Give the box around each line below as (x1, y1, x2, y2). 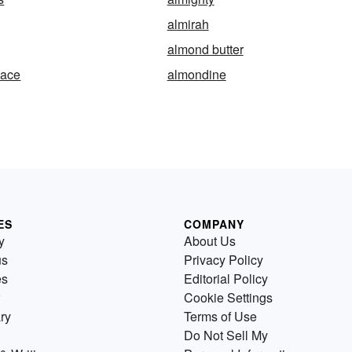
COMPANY (184, 216, 244, 233)
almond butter (167, 40, 244, 59)
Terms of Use (184, 307, 257, 326)
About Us (184, 232, 236, 251)
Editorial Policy (184, 269, 268, 288)
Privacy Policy (184, 251, 263, 269)
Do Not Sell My (184, 326, 268, 345)
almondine (167, 65, 226, 84)
